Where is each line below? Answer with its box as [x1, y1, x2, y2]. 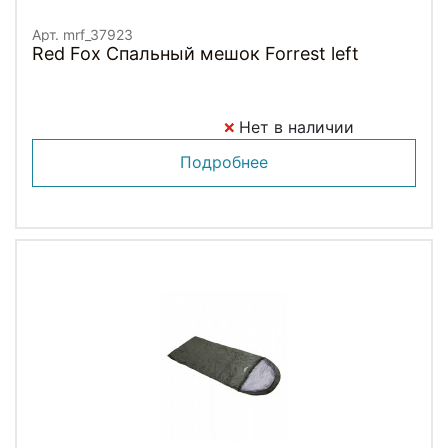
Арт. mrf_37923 [32, 25, 133, 43]
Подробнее [180, 151, 268, 172]
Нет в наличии [234, 116, 354, 137]
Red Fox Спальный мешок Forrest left [32, 42, 359, 64]
